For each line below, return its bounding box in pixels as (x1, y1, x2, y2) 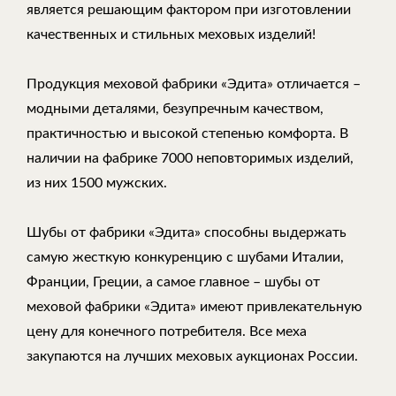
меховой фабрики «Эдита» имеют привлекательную (27, 299, 362, 314)
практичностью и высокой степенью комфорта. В (27, 126, 348, 141)
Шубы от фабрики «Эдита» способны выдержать (27, 225, 346, 240)
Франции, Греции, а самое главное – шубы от (27, 274, 320, 289)
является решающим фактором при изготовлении (27, 2, 351, 17)
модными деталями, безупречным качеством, (27, 101, 324, 116)
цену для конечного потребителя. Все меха (27, 324, 307, 339)
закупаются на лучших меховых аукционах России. (27, 348, 358, 363)
